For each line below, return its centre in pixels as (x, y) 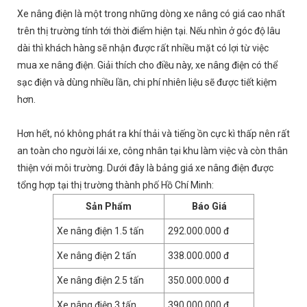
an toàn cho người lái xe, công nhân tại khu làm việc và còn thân (152, 151)
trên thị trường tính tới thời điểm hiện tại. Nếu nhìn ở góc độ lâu (149, 31)
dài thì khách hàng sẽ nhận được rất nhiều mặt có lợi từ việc (143, 48)
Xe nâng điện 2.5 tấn (100, 280)
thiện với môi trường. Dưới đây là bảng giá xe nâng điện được (145, 168)
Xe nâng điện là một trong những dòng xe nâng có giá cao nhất (151, 14)
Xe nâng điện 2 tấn (97, 256)
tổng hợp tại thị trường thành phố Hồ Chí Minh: (115, 185)
